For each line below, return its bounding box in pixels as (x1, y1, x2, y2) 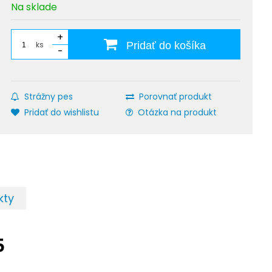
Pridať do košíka (123, 39, 206, 52)
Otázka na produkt (138, 106, 217, 118)
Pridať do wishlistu (24, 106, 100, 118)
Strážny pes (24, 90, 73, 103)
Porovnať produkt (139, 90, 212, 103)
